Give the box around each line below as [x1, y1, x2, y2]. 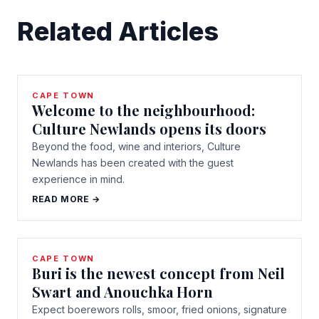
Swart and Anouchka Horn [32, 282, 213, 302]
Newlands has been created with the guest [32, 157, 234, 169]
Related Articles [17, 16, 219, 48]
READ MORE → [32, 194, 100, 205]
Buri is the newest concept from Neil [32, 263, 285, 283]
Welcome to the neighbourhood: [32, 100, 255, 120]
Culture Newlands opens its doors [32, 119, 266, 139]
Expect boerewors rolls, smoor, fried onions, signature [32, 303, 287, 316]
